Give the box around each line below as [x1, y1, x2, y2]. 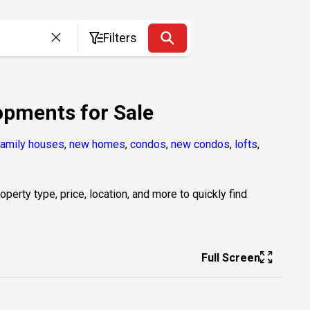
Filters [103, 30, 138, 45]
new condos [171, 137, 230, 151]
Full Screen [201, 250, 260, 264]
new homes [69, 137, 125, 151]
